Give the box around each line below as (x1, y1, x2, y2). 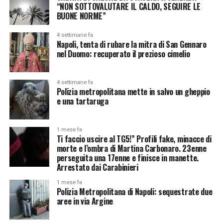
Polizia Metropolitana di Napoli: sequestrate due (56, 186, 213, 198)
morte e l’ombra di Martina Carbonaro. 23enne (56, 142, 207, 154)
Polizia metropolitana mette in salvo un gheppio (56, 86, 210, 98)
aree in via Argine (56, 195, 113, 207)
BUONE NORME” (56, 10, 106, 22)
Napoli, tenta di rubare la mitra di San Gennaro (56, 38, 207, 50)
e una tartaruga (56, 95, 109, 107)
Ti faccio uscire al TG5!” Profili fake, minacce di (56, 133, 212, 145)
